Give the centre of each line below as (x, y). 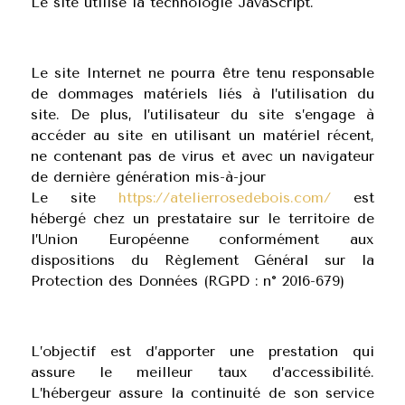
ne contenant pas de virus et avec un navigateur (202, 156)
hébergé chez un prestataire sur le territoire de (202, 218)
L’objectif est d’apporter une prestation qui (202, 351)
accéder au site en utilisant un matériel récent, (202, 135)
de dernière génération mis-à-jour (148, 177)
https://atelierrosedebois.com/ (225, 198)
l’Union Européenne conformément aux (202, 239)
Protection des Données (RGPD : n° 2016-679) (187, 281)
